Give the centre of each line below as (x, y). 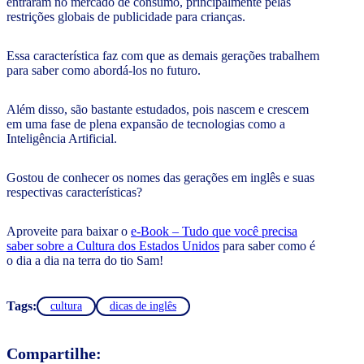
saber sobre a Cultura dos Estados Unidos (113, 246)
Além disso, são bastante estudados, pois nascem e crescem (158, 110)
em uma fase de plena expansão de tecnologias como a (146, 124)
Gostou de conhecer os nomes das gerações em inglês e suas (160, 178)
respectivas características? (74, 193)
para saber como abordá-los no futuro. (104, 71)
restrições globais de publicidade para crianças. (126, 17)
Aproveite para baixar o (69, 232)
